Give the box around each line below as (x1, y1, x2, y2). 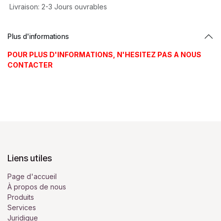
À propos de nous (7, 183, 66, 191)
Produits (7, 193, 34, 201)
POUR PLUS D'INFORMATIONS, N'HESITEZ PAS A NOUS (7, 50, 201, 59)
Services (7, 203, 36, 212)
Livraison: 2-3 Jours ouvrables (7, 2, 107, 11)
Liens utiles (7, 153, 52, 163)
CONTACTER (7, 61, 53, 69)
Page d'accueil (7, 172, 57, 181)
